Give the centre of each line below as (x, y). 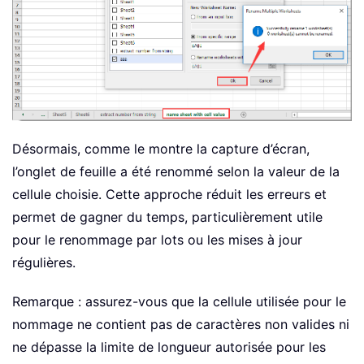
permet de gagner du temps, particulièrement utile (167, 217)
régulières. (44, 262)
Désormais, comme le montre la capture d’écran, (161, 148)
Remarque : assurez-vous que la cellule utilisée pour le (179, 301)
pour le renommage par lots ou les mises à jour (157, 239)
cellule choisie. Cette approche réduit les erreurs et (169, 194)
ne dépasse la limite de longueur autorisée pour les (169, 347)
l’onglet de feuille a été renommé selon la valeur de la (176, 171)
